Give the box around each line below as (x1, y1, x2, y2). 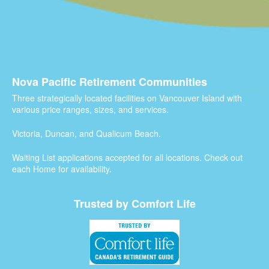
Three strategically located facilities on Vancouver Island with (12, 92, 242, 104)
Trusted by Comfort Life (73, 196, 196, 211)
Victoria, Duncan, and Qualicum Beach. (12, 127, 161, 139)
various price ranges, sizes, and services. (12, 103, 169, 115)
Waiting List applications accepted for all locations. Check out (12, 151, 243, 163)
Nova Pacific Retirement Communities (12, 74, 207, 89)
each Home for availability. (12, 163, 112, 175)
